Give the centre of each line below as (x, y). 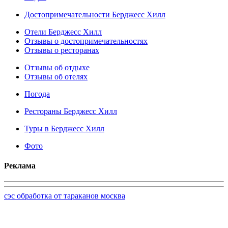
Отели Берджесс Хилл (63, 32)
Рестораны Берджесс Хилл (71, 111)
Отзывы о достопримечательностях (86, 41)
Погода (37, 94)
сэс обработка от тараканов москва (65, 196)
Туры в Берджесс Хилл (64, 128)
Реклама (20, 165)
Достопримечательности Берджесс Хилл (95, 14)
